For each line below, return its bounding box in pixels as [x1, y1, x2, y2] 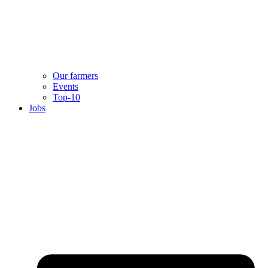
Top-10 [53, 92, 80, 102]
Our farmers [53, 70, 98, 81]
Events [53, 81, 78, 92]
